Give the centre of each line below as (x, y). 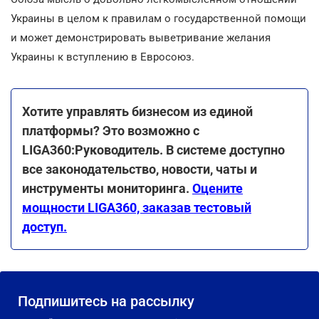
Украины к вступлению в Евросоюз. (103, 57)
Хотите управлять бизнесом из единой (137, 111)
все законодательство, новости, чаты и (140, 169)
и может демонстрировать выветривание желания (141, 38)
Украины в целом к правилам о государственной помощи (158, 19)
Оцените (218, 188)
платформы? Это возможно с (111, 131)
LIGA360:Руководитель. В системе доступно (153, 150)
